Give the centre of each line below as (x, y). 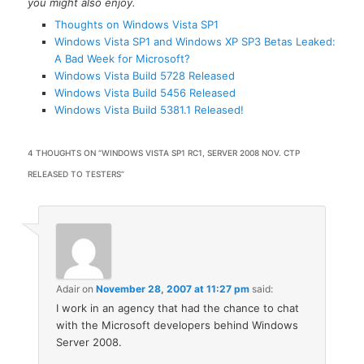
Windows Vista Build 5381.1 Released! (149, 110)
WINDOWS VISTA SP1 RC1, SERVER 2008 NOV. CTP (201, 152)
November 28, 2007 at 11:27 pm (173, 288)
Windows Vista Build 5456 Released (145, 93)
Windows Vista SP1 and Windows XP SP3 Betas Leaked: (195, 42)
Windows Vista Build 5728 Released (144, 76)
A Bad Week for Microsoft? (122, 59)
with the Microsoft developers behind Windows (178, 325)
